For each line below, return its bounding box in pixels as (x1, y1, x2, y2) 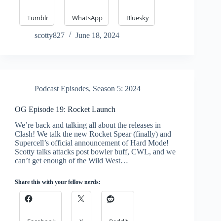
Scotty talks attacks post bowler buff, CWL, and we (15, 147, 176, 156)
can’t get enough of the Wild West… (15, 156, 128, 165)
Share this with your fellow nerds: (15, 179, 101, 186)
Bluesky (126, 13, 149, 22)
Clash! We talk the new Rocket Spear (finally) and (15, 130, 171, 139)
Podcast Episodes (35, 84, 89, 93)
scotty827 (35, 31, 65, 39)
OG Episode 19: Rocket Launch (15, 105, 115, 113)
